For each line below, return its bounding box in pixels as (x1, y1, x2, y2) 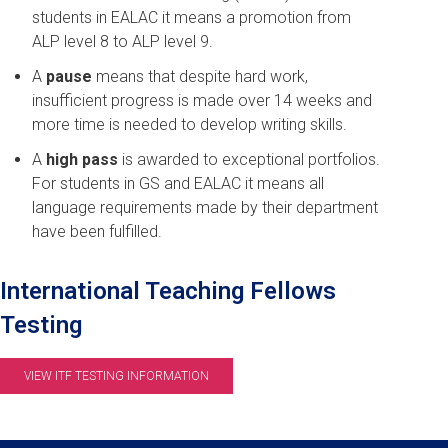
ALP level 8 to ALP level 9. (32, 31, 213, 51)
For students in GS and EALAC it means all (32, 174, 324, 194)
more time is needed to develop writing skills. (32, 114, 347, 134)
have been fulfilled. (32, 222, 166, 242)
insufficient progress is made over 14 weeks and (32, 90, 372, 110)
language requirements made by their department (32, 198, 378, 218)
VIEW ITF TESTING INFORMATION (24, 369, 209, 384)
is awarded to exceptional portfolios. (118, 150, 380, 170)
